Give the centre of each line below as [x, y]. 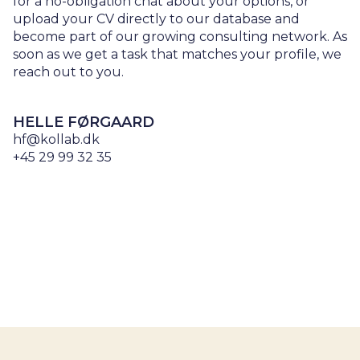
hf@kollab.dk [56, 140]
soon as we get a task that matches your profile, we [177, 55]
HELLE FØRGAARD [84, 123]
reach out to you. [68, 72]
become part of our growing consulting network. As [180, 37]
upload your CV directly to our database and [156, 19]
